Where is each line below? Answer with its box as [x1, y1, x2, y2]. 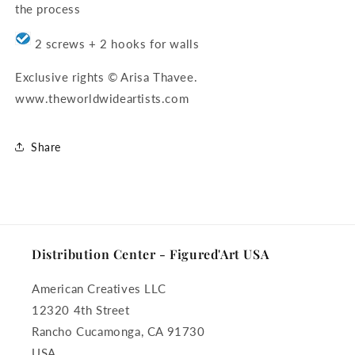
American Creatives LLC [32, 281, 166, 296]
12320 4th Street [32, 303, 130, 317]
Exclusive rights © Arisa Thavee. [15, 70, 198, 84]
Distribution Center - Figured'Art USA [32, 246, 269, 262]
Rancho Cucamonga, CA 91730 [32, 324, 205, 338]
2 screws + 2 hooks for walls [31, 36, 200, 51]
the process [15, 2, 81, 16]
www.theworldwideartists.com [15, 91, 189, 105]
